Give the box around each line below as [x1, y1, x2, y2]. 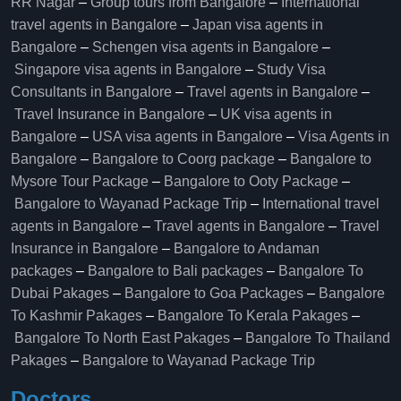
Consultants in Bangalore [11, 84, 172, 99]
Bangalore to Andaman [174, 241, 320, 256]
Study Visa [257, 62, 326, 77]
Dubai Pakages [11, 286, 109, 301]
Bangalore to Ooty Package [164, 174, 338, 189]
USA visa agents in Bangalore [92, 129, 283, 144]
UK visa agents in [220, 107, 332, 122]
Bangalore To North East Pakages [14, 330, 230, 346]
